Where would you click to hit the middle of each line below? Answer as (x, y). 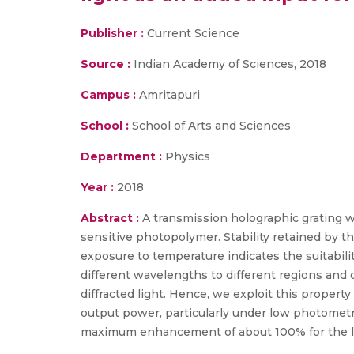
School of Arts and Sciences (210, 126)
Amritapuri (168, 95)
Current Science (193, 33)
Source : (105, 64)
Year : (97, 187)
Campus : (108, 95)
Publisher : (114, 33)
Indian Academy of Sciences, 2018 (228, 64)
